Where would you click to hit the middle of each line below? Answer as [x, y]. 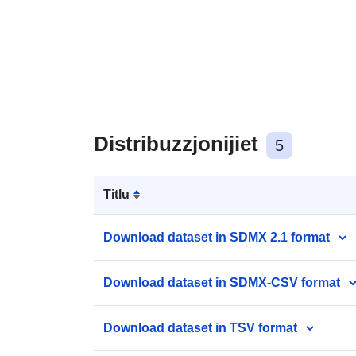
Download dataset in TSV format [200, 327]
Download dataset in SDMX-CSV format [222, 282]
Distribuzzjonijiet [179, 143]
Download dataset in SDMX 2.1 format [217, 237]
